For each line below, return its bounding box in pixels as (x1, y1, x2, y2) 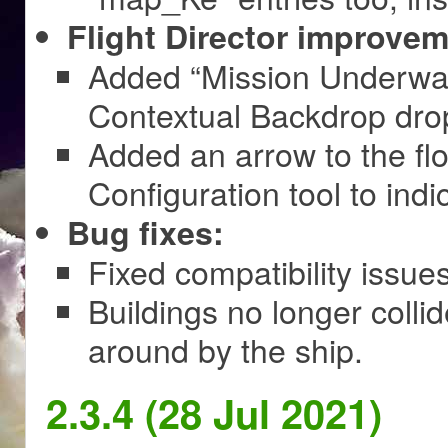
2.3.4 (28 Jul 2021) (46, 383, 382, 441)
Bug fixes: (67, 208, 224, 255)
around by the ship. (88, 325, 363, 372)
